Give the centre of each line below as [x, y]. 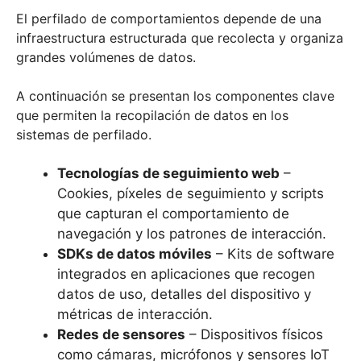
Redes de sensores [121, 334]
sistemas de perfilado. [84, 134]
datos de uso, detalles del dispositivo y [184, 294]
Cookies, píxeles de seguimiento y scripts [191, 193]
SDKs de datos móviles [135, 253]
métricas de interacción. [135, 314]
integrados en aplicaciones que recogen [186, 274]
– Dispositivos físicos [254, 334]
